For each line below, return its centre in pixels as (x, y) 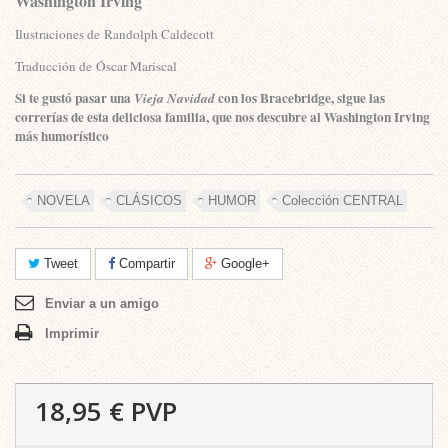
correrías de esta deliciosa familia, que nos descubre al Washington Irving (222, 117)
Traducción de (55, 66)
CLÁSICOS (149, 200)
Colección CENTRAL (342, 200)
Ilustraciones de (59, 34)
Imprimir (72, 333)
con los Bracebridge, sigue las (300, 98)
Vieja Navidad (174, 98)
